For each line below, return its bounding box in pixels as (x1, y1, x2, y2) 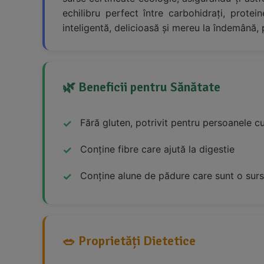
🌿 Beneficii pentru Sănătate (62, 79, 220, 95)
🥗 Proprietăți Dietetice (62, 233, 196, 249)
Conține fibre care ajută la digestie (80, 143, 235, 156)
